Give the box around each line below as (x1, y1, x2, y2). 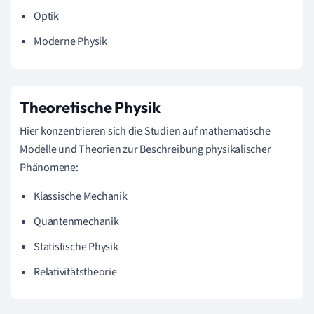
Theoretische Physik (20, 97, 161, 117)
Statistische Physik (34, 238, 118, 254)
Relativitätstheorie (34, 264, 117, 280)
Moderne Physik (34, 33, 107, 49)
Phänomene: (20, 159, 78, 175)
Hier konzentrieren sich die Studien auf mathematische (20, 123, 271, 139)
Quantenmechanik (34, 213, 119, 229)
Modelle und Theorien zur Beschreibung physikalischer (20, 141, 271, 157)
